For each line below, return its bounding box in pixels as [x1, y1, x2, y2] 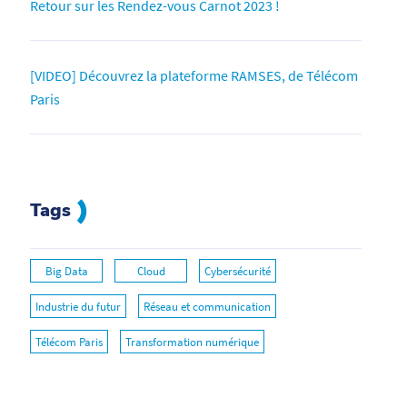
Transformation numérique [125, 333, 260, 350]
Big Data [45, 263, 88, 279]
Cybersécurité [204, 263, 272, 279]
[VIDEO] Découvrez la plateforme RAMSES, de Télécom [30, 65, 359, 84]
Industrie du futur [35, 298, 122, 314]
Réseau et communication [144, 298, 272, 314]
